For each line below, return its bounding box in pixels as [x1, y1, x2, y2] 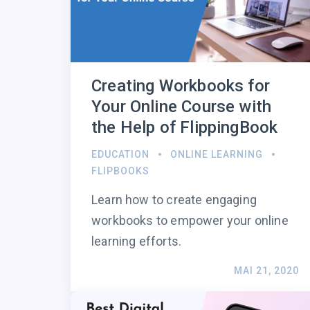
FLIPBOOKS [91, 165, 149, 177]
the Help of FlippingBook [91, 118, 278, 138]
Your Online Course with [91, 97, 272, 117]
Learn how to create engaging [91, 192, 257, 208]
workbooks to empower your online [91, 213, 289, 228]
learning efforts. [91, 234, 182, 249]
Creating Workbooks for [91, 76, 270, 96]
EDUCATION [91, 149, 149, 161]
